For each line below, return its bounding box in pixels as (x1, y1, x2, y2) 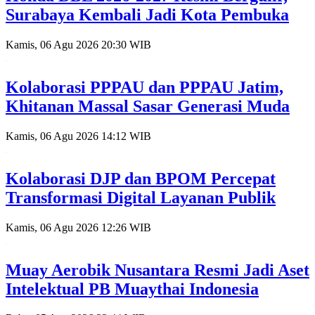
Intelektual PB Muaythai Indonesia (6, 279, 259, 298)
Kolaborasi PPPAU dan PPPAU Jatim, (6, 77, 283, 96)
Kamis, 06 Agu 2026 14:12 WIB (6, 129, 151, 142)
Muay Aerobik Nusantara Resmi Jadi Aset (6, 260, 309, 279)
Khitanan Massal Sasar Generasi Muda (6, 96, 290, 115)
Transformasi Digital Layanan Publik (6, 188, 276, 207)
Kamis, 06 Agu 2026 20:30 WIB (6, 38, 151, 51)
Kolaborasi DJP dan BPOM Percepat (6, 169, 276, 188)
